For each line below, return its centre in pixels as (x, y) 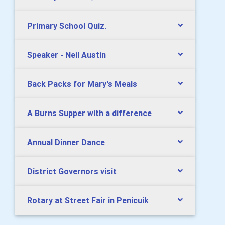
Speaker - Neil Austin (67, 54)
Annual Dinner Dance (66, 142)
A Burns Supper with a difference (89, 113)
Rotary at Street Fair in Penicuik (88, 200)
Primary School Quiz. (67, 25)
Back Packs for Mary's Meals (82, 84)
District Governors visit (72, 171)
